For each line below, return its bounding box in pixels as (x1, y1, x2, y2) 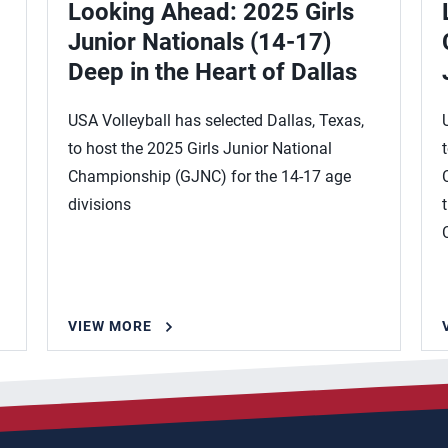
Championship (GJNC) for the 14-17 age (68, 167, 352, 186)
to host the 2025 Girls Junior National (68, 139, 333, 158)
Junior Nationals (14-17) (68, 28, 332, 56)
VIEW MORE (68, 318, 153, 334)
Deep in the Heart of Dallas (68, 58, 358, 86)
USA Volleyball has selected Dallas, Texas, (68, 111, 365, 130)
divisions (68, 195, 132, 214)
